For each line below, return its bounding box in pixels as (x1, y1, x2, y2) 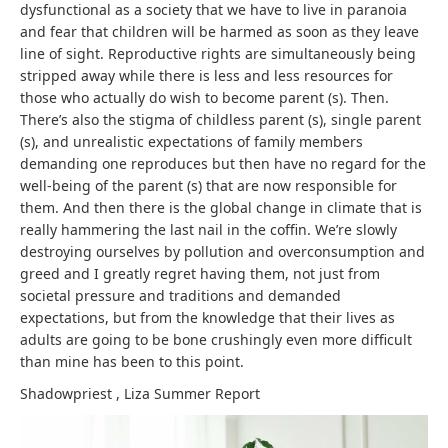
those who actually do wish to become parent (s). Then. (20, 87, 389, 107)
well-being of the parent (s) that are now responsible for (20, 175, 397, 195)
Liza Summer (124, 383, 215, 403)
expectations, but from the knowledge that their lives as (20, 307, 395, 327)
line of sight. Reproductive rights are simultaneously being (20, 43, 416, 63)
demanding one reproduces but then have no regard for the (20, 153, 426, 173)
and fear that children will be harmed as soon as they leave (20, 21, 419, 41)
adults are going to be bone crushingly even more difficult (20, 329, 412, 349)
